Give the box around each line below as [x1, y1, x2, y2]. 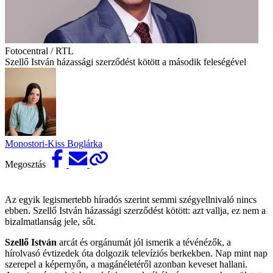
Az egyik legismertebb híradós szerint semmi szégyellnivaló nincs [5, 194, 257, 205]
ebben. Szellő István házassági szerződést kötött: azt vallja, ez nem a [5, 205, 266, 216]
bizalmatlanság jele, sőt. [5, 216, 96, 227]
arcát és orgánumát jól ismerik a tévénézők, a [57, 237, 231, 248]
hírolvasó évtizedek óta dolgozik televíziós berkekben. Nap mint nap [5, 248, 268, 259]
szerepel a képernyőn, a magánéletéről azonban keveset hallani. [5, 259, 247, 270]
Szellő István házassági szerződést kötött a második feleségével [5, 57, 246, 68]
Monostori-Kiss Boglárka [5, 138, 102, 149]
